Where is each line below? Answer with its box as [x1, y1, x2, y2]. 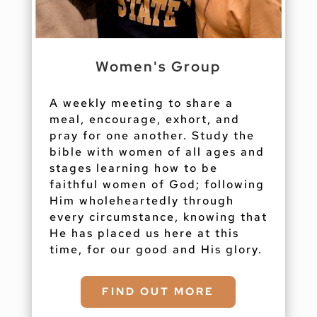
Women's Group [96, 57, 221, 76]
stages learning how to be [49, 160, 218, 175]
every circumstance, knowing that [49, 209, 267, 224]
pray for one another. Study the [49, 127, 255, 143]
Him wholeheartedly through [49, 192, 234, 208]
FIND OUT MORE [102, 284, 215, 299]
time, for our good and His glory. [49, 241, 263, 257]
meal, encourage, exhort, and [49, 111, 240, 127]
